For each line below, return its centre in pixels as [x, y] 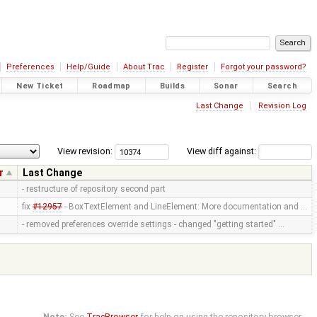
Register [193, 67]
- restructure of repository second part [93, 189]
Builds [172, 86]
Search [282, 86]
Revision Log [282, 105]
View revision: [85, 151]
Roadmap [111, 86]
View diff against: [222, 151]
